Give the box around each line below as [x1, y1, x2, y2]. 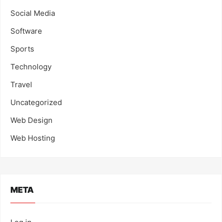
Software [10, 26, 42, 36]
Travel [10, 79, 32, 89]
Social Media [10, 8, 55, 18]
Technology [10, 61, 52, 71]
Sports [10, 44, 34, 54]
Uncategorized [10, 97, 62, 107]
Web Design [10, 115, 53, 125]
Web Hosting [10, 133, 55, 143]
